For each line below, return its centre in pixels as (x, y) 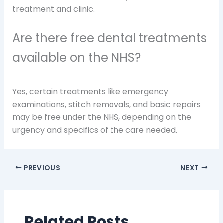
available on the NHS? (76, 58)
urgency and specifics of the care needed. (95, 130)
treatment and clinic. (53, 9)
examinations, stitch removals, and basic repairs (106, 105)
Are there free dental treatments (109, 38)
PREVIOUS (41, 168)
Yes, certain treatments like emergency (90, 92)
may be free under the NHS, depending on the (102, 117)
